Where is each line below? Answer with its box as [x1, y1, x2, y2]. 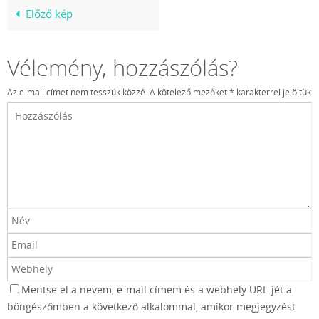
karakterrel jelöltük [234, 85, 311, 98]
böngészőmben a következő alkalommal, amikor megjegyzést [7, 300, 296, 314]
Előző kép [25, 6, 73, 21]
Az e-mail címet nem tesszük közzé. [7, 85, 147, 98]
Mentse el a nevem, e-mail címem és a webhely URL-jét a [21, 283, 292, 297]
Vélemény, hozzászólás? [7, 53, 238, 83]
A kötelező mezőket [150, 85, 229, 98]
